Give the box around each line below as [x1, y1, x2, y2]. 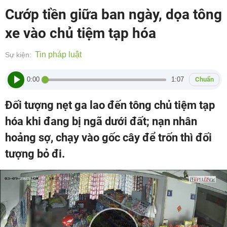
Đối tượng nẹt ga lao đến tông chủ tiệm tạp [5, 99, 215, 111]
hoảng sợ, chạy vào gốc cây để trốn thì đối [5, 131, 212, 144]
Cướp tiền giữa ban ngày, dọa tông [5, 6, 222, 23]
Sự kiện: [5, 51, 31, 59]
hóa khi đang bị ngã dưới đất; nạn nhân [5, 115, 197, 128]
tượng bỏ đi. [5, 147, 65, 160]
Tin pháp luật [35, 50, 82, 59]
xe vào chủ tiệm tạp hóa [5, 25, 156, 42]
